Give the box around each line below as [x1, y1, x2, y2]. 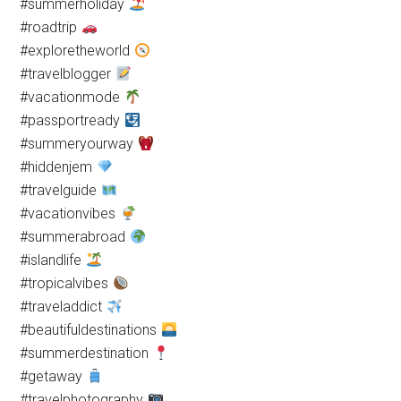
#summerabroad [20, 228, 130, 245]
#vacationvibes [20, 205, 120, 222]
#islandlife [20, 252, 86, 269]
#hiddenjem [20, 158, 97, 175]
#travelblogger [20, 65, 115, 82]
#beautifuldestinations [20, 321, 161, 338]
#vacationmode [20, 89, 124, 106]
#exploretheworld [20, 42, 134, 59]
